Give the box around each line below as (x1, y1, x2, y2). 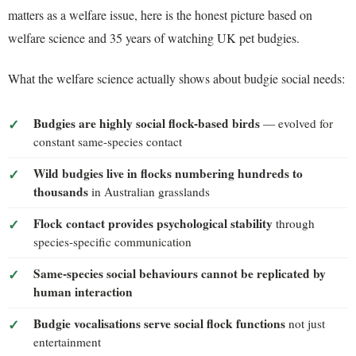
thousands (33, 182, 88, 200)
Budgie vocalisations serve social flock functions (33, 314, 285, 332)
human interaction (33, 282, 133, 300)
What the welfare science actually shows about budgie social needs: (8, 70, 345, 87)
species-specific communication (33, 233, 192, 250)
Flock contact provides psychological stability (33, 214, 273, 232)
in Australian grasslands (88, 183, 210, 199)
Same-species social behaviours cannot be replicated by (33, 264, 326, 282)
